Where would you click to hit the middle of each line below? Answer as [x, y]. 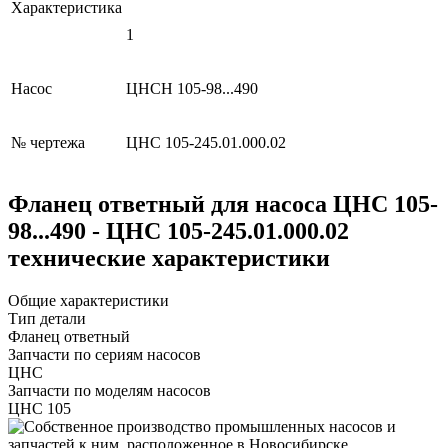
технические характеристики [169, 257]
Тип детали [47, 318]
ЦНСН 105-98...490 [192, 88]
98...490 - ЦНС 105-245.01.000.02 [178, 230]
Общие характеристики [88, 300]
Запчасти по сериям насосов [104, 354]
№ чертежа [48, 142]
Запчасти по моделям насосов [109, 390]
